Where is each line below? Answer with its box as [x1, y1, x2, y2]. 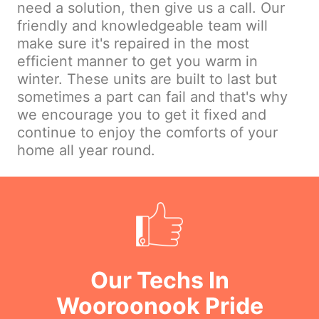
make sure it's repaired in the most [17, 35, 249, 53]
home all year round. [17, 142, 155, 159]
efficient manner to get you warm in [17, 53, 258, 70]
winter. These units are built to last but [17, 70, 277, 88]
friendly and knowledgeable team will [17, 17, 268, 35]
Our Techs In [90, 266, 229, 294]
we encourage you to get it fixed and [17, 106, 266, 124]
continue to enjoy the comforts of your [17, 124, 278, 142]
